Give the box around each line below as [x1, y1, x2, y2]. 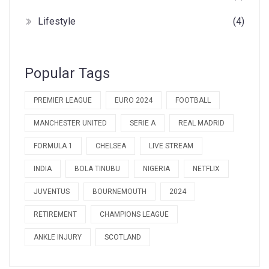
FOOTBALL [175, 96, 211, 105]
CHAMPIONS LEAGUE [100, 210, 169, 219]
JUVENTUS [34, 187, 70, 196]
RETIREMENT [34, 210, 77, 219]
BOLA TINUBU [74, 165, 120, 174]
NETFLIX [193, 165, 220, 174]
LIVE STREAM [149, 142, 193, 151]
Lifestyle [38, 16, 76, 28]
